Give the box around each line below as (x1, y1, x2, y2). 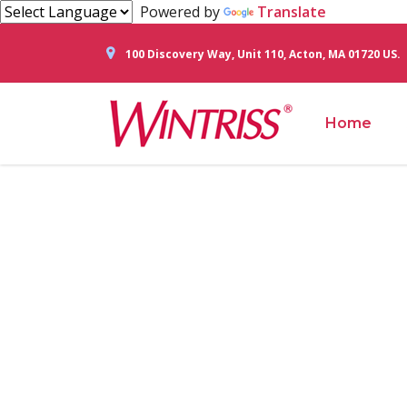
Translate (257, 2, 326, 22)
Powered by (133, 2, 223, 22)
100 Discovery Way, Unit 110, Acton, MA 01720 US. (125, 45, 401, 62)
